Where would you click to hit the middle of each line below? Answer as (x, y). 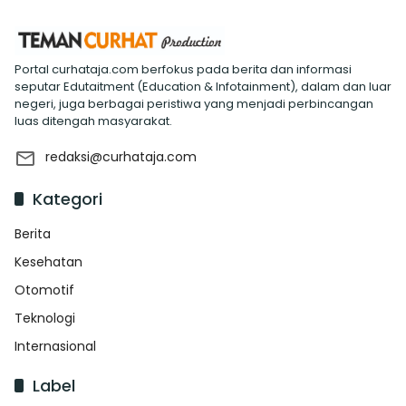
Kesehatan (48, 261)
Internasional (55, 346)
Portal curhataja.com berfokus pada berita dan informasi (183, 69)
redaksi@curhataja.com (121, 156)
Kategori (68, 198)
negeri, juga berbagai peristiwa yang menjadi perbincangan (194, 103)
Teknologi (45, 318)
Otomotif (44, 290)
